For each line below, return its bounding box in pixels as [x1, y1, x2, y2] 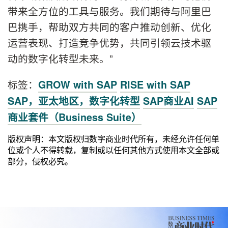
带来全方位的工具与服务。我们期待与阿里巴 [8, 4, 211, 19]
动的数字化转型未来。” [8, 51, 113, 66]
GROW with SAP [38, 77, 117, 92]
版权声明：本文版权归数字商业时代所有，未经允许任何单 [8, 132, 219, 145]
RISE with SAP [120, 77, 190, 92]
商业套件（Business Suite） [8, 110, 141, 125]
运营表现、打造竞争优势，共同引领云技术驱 [8, 35, 211, 50]
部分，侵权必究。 [8, 155, 73, 167]
